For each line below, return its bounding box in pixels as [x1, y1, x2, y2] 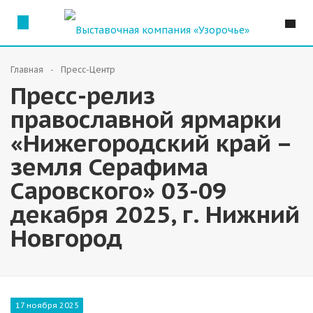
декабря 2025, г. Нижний [10, 198, 300, 229]
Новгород [10, 222, 122, 253]
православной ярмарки [10, 103, 282, 134]
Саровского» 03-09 [10, 175, 226, 205]
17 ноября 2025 [15, 300, 79, 311]
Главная [10, 64, 43, 75]
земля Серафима [10, 151, 208, 182]
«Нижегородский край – [10, 127, 291, 158]
